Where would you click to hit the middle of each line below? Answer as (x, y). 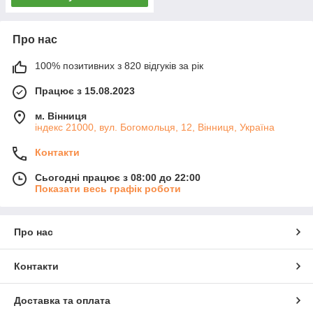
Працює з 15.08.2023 (85, 91)
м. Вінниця (61, 116)
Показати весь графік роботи (108, 189)
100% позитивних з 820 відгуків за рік (119, 66)
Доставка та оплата (62, 301)
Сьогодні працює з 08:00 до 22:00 (118, 178)
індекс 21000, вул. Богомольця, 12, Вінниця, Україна (155, 128)
